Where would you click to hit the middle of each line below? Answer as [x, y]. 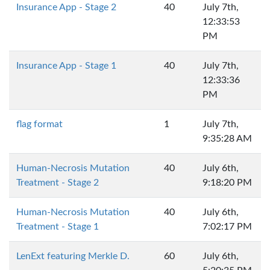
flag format [39, 124]
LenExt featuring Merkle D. [73, 256]
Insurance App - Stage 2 [66, 7]
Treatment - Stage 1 [58, 227]
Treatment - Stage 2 [58, 183]
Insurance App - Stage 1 [66, 66]
